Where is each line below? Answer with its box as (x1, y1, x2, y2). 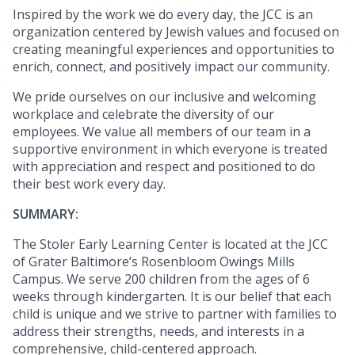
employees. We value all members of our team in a (13, 123, 311, 141)
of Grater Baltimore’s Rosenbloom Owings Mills (13, 253, 295, 271)
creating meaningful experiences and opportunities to (13, 40, 334, 59)
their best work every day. (13, 175, 166, 193)
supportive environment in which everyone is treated (13, 140, 327, 158)
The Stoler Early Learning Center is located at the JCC (13, 235, 328, 254)
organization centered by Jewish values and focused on (13, 23, 339, 41)
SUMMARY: (13, 205, 78, 223)
